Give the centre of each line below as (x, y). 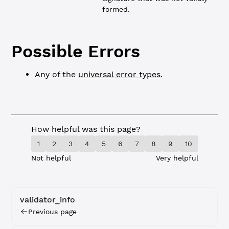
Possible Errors (76, 51)
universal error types (120, 74)
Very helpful (177, 158)
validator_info (48, 200)
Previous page (53, 212)
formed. (116, 9)
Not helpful (51, 158)
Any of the (57, 74)
